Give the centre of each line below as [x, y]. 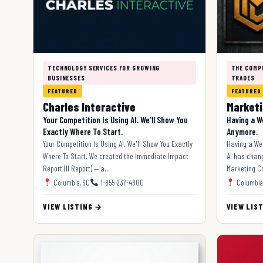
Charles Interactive [89, 107]
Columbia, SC [70, 182]
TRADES [243, 77]
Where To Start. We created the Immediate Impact [116, 156]
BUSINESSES [66, 77]
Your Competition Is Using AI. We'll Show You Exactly [118, 143]
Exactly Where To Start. [83, 131]
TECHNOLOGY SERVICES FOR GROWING [104, 68]
